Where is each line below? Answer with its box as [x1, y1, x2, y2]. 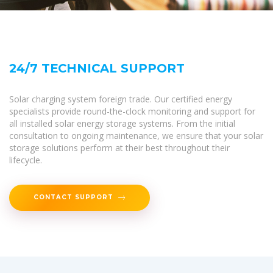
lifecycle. [9, 154, 42, 166]
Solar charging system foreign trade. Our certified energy [9, 93, 232, 105]
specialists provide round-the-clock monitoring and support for [9, 105, 255, 117]
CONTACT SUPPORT [34, 193, 113, 201]
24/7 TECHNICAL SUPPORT [9, 60, 185, 76]
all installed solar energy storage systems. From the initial [9, 117, 235, 129]
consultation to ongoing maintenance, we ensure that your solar [9, 129, 263, 141]
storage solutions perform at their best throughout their [9, 141, 230, 154]
